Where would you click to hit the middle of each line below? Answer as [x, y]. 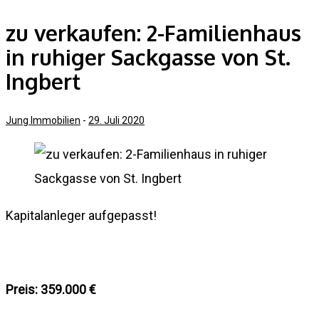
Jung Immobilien [43, 120]
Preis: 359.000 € [52, 289]
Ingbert [43, 81]
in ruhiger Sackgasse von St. [148, 57]
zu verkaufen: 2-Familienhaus [153, 32]
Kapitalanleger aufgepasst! [81, 215]
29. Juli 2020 [116, 120]
